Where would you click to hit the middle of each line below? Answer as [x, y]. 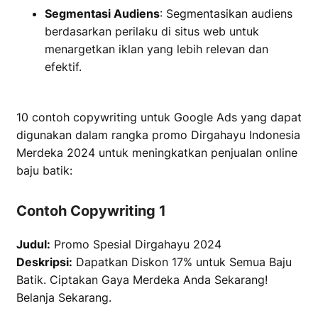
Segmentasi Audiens [102, 13]
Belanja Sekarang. [64, 297]
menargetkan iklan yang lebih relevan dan [157, 49]
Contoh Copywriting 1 [91, 211]
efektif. [63, 67]
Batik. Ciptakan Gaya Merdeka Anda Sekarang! [142, 280]
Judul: [33, 244]
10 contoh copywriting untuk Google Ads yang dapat [159, 117]
